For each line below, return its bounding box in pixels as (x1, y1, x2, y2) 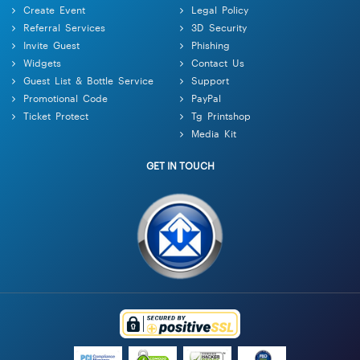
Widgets (23, 55, 61, 69)
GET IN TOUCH (145, 157, 215, 172)
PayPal (191, 90, 221, 104)
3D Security (191, 19, 247, 34)
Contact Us (191, 55, 244, 69)
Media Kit (191, 125, 236, 140)
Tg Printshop (191, 108, 251, 122)
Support (191, 72, 229, 87)
